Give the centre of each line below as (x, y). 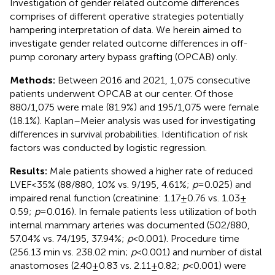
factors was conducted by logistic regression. (108, 147)
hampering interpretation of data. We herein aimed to (126, 29)
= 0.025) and (224, 184)
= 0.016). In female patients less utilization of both (148, 211)
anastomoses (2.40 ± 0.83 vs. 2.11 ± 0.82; (96, 265)
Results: (30, 171)
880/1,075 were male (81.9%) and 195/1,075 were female (134, 107)
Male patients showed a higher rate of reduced (151, 171)
